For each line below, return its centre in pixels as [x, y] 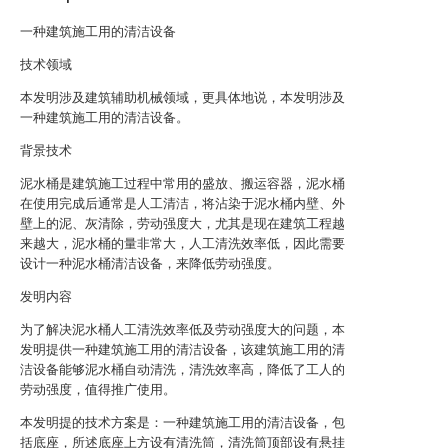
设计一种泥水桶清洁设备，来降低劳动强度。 [150, 263]
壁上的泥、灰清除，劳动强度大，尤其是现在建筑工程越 [182, 223]
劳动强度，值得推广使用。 [98, 389]
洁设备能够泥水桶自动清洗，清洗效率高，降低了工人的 [182, 369]
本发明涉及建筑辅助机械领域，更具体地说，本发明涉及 [182, 97]
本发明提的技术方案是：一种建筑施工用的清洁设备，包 [182, 422]
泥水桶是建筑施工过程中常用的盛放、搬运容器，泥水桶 [182, 183]
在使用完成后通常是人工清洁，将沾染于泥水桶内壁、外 [182, 203]
